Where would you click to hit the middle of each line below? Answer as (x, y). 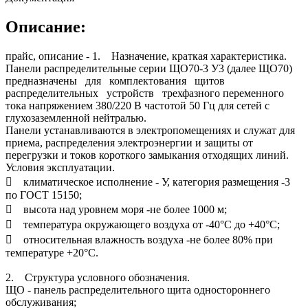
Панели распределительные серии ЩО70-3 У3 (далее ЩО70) (149, 68)
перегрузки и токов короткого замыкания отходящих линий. (147, 155)
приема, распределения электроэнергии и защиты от (129, 142)
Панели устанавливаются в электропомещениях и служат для (150, 130)
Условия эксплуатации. (60, 167)
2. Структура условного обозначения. (98, 277)
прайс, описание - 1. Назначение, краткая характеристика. (146, 56)
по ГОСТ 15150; (44, 195)
